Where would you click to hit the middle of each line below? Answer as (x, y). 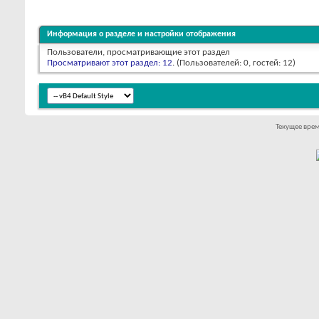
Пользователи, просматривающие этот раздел (138, 53)
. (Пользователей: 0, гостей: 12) (234, 63)
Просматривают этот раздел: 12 (110, 63)
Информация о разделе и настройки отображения (141, 35)
